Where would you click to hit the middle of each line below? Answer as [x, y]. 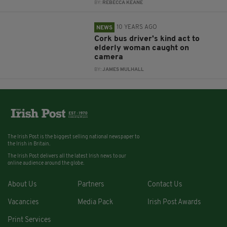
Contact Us [164, 185]
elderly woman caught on [142, 48]
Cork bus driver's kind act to [147, 39]
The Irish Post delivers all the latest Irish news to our [67, 157]
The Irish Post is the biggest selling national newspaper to [73, 137]
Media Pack [95, 203]
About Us [22, 185]
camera [109, 57]
